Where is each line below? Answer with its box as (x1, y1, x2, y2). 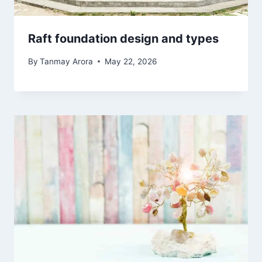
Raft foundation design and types (28, 32, 219, 46)
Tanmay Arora (40, 56, 94, 66)
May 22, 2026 (105, 56, 157, 66)
